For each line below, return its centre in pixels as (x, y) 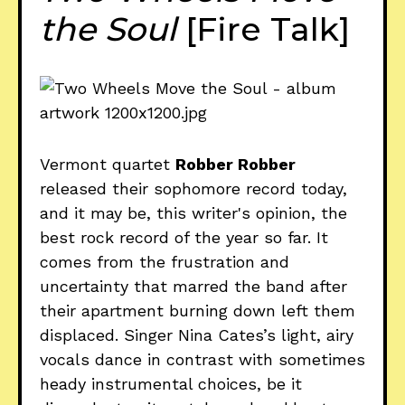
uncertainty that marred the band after (193, 286)
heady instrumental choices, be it (171, 383)
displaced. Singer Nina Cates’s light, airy (197, 334)
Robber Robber (235, 164)
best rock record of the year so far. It (184, 237)
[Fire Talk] (268, 28)
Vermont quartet (108, 164)
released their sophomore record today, (193, 188)
